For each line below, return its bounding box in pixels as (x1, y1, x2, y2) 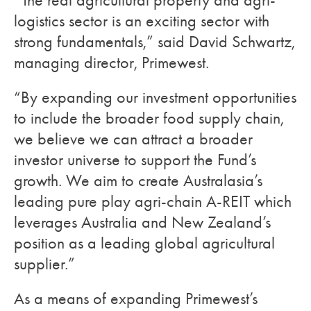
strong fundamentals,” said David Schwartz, (14, 32, 295, 51)
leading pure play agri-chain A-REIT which (14, 192, 292, 211)
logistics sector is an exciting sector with (14, 11, 269, 31)
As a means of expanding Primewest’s (14, 289, 258, 308)
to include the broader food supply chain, (14, 108, 284, 128)
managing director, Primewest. (14, 53, 209, 72)
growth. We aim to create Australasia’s (14, 171, 262, 190)
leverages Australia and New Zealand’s (14, 212, 271, 232)
